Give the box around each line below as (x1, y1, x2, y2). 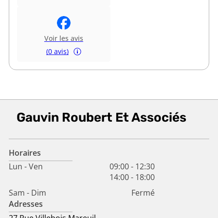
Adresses (8, 198, 43, 209)
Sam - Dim (8, 187, 46, 198)
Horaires (8, 147, 41, 158)
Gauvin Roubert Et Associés (16, 109, 186, 125)
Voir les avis (44, 33, 83, 43)
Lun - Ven (8, 161, 43, 172)
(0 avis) (46, 46, 69, 56)
